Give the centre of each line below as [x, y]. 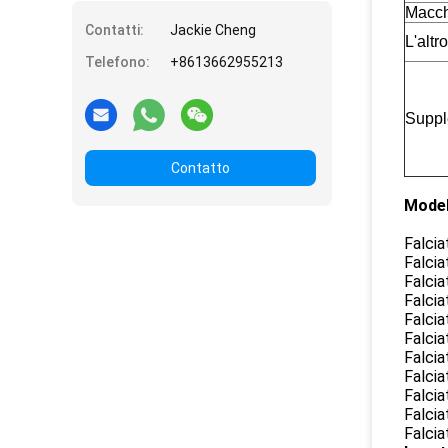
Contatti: [114, 30]
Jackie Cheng [213, 30]
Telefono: [117, 62]
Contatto [200, 168]
